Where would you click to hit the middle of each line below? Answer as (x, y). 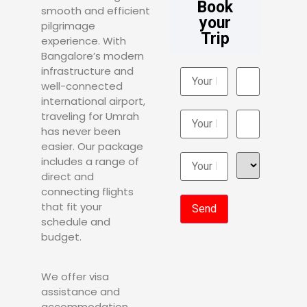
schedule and (76, 221)
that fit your (72, 206)
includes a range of (90, 161)
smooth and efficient (96, 10)
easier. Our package (92, 146)
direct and (67, 176)
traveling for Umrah (90, 116)
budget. (61, 236)
